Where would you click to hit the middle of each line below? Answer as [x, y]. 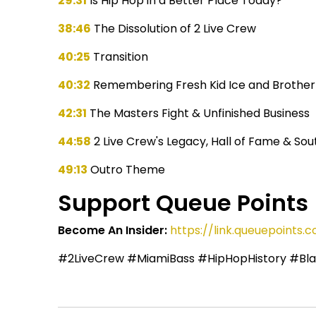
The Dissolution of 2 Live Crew [174, 28]
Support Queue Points [183, 202]
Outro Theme [127, 169]
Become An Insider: [114, 230]
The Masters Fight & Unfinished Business [199, 113]
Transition [120, 56]
